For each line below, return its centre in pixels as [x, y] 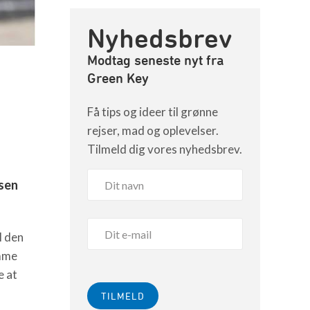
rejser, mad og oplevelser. [153, 130]
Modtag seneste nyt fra [155, 60]
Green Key [118, 78]
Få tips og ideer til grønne [153, 112]
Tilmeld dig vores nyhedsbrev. [165, 149]
